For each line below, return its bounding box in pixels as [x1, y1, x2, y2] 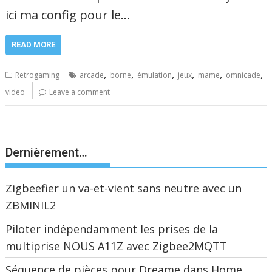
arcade [80, 69, 104, 80]
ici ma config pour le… [5, 6, 131, 23]
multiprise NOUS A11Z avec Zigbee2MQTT [5, 238, 228, 253]
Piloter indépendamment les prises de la [5, 221, 219, 236]
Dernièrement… [5, 144, 88, 160]
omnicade [226, 69, 261, 80]
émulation [137, 69, 172, 80]
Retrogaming [15, 69, 60, 80]
